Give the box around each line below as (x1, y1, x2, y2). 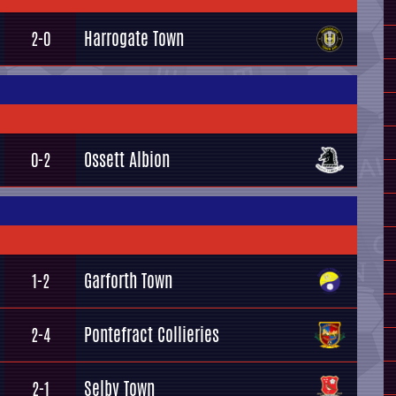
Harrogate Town (84, 26, 184, 51)
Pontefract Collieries (84, 322, 219, 347)
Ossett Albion (84, 147, 170, 172)
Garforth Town (84, 268, 172, 293)
